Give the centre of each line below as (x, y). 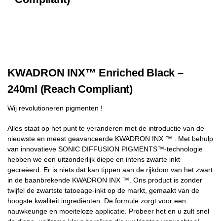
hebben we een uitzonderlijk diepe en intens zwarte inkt (94, 159)
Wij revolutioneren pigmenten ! (55, 108)
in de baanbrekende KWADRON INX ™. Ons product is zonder (105, 180)
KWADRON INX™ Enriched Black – (95, 73)
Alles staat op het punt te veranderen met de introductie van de (106, 128)
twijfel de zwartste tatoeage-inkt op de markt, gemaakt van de (103, 190)
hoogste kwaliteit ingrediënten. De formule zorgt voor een (97, 201)
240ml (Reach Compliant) (70, 89)
